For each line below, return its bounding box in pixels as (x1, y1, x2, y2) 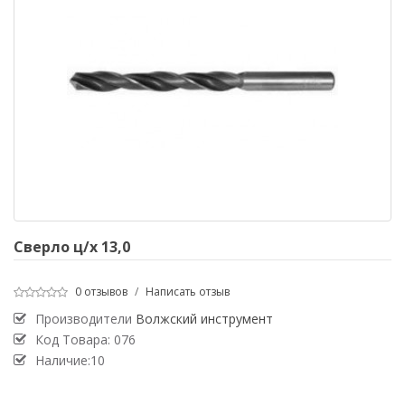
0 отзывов (75, 284, 127, 299)
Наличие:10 (35, 352, 105, 369)
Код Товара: (35, 331, 114, 348)
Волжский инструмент (136, 310, 273, 327)
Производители (35, 310, 136, 327)
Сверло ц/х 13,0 (14, 237, 130, 257)
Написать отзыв (146, 284, 230, 299)
